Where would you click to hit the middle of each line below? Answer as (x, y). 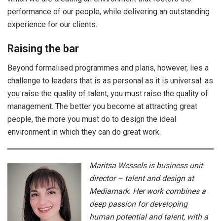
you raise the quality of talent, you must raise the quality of (108, 93)
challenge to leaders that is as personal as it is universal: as (110, 80)
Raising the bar (43, 49)
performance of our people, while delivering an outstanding (109, 11)
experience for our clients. (52, 24)
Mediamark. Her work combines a (147, 191)
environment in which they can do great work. (84, 132)
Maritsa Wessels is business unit (146, 165)
